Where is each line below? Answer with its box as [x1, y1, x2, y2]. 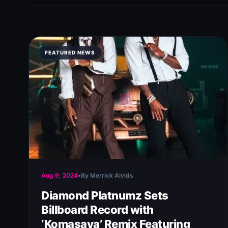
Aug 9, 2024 [41, 172, 78, 179]
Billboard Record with [41, 203, 154, 216]
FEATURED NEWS [45, 49, 95, 55]
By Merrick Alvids [81, 172, 133, 179]
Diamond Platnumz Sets [41, 189, 168, 202]
